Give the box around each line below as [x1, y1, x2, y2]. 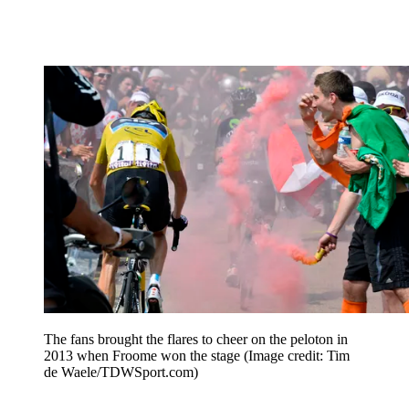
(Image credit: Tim [244, 347, 350, 363]
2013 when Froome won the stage [44, 347, 244, 363]
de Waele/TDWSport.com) [44, 363, 198, 380]
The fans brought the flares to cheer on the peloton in [44, 330, 348, 347]
